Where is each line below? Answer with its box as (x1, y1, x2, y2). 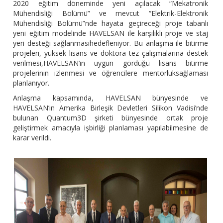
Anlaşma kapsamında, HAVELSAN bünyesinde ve (13, 93, 208, 103)
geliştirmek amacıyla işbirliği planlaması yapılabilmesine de (13, 123, 208, 133)
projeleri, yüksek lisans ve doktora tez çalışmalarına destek (13, 48, 208, 58)
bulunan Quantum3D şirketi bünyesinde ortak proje (13, 113, 208, 123)
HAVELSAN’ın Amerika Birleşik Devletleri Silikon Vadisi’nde (13, 103, 208, 113)
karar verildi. (13, 133, 52, 143)
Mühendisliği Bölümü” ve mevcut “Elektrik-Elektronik (13, 8, 208, 18)
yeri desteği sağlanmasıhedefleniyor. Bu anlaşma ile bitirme (13, 38, 208, 48)
